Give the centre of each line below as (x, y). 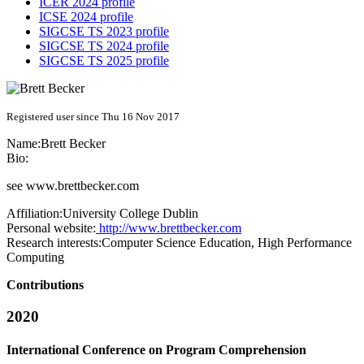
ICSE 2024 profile (86, 17)
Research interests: (54, 243)
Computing (35, 258)
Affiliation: (35, 214)
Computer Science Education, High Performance (227, 243)
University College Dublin (130, 214)
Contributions (45, 285)
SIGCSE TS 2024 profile (104, 46)
